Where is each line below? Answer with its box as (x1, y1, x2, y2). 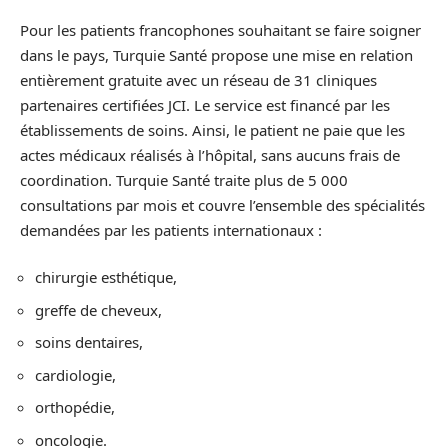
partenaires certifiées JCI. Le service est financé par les (20, 94, 390, 115)
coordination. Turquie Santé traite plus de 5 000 (20, 169, 348, 190)
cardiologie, (35, 364, 116, 385)
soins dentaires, (35, 332, 143, 352)
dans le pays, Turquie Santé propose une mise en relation (20, 44, 413, 65)
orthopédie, (35, 397, 115, 417)
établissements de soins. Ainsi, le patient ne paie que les (20, 119, 405, 140)
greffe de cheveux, (35, 299, 162, 320)
